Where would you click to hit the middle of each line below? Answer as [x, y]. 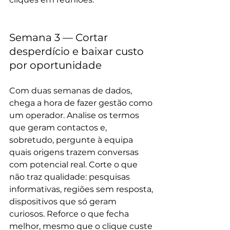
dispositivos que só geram [64, 202]
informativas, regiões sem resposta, [82, 189]
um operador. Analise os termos [75, 115]
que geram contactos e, [59, 128]
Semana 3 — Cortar [60, 37]
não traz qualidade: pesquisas [71, 177]
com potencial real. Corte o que [74, 165]
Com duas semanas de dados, [72, 91]
